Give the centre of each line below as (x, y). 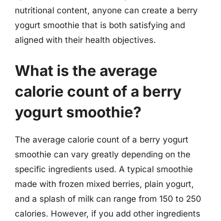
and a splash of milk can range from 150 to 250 (108, 199)
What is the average (86, 70)
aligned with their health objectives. (85, 40)
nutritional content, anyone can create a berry (106, 10)
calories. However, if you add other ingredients (108, 213)
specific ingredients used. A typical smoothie (104, 169)
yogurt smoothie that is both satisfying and (100, 25)
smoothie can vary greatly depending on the (103, 154)
